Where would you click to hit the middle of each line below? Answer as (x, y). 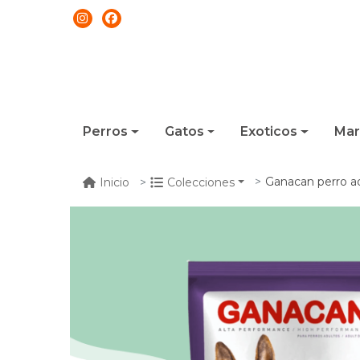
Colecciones (201, 182)
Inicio (115, 182)
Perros (105, 131)
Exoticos (269, 131)
